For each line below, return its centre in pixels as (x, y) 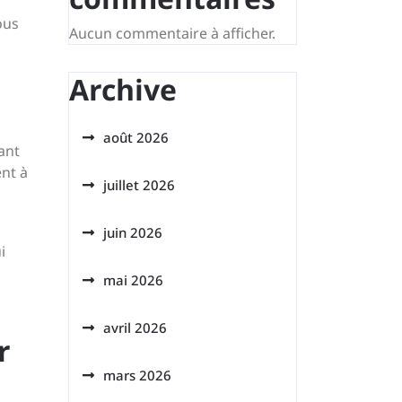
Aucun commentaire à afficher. (172, 33)
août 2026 (136, 137)
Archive (123, 89)
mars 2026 (137, 375)
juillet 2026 (139, 185)
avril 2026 (135, 328)
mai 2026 (133, 280)
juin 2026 (133, 232)
